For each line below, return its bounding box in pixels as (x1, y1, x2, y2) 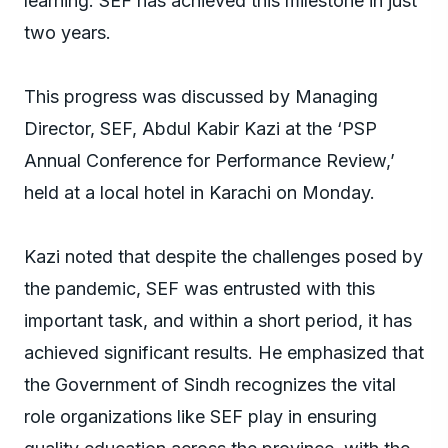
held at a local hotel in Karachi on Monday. (24, 181, 375, 203)
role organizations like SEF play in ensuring (24, 405, 377, 427)
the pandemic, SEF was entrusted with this (24, 277, 375, 299)
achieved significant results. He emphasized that (24, 341, 424, 363)
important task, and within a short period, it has (24, 309, 412, 331)
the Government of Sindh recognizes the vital (24, 373, 396, 395)
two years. (24, 21, 111, 43)
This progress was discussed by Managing (24, 85, 378, 107)
